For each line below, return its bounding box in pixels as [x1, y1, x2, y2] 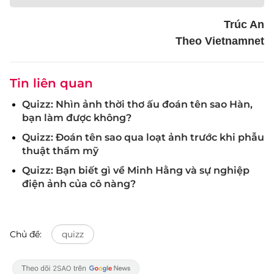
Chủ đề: [10, 229, 42, 240]
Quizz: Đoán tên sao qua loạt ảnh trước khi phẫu [22, 131, 264, 143]
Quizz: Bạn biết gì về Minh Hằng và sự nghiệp [22, 165, 250, 176]
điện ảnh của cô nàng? [22, 178, 136, 190]
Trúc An [224, 18, 264, 31]
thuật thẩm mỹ [22, 145, 98, 157]
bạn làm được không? [22, 112, 131, 124]
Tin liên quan [10, 76, 93, 91]
